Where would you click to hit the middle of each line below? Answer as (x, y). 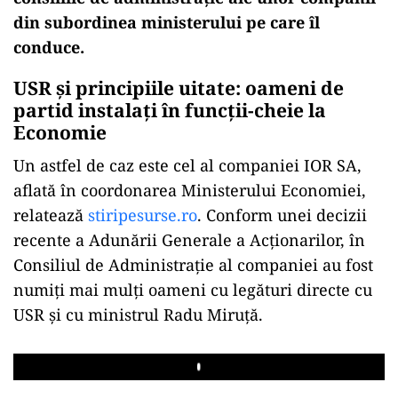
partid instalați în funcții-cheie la (170, 110)
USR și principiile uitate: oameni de (179, 88)
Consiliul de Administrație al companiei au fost (193, 264)
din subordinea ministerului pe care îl (167, 22)
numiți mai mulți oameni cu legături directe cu (193, 289)
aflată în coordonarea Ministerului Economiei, (190, 190)
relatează (51, 215)
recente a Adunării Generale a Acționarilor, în (189, 239)
